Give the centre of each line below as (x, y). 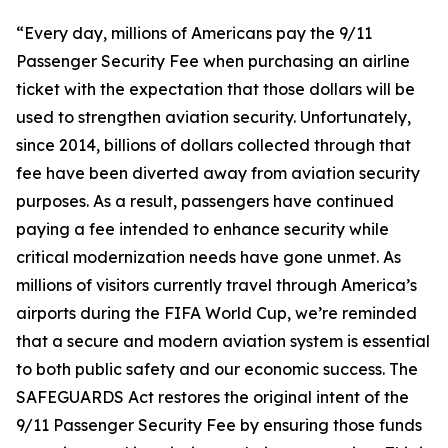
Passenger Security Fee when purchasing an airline (213, 61)
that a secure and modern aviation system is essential (223, 341)
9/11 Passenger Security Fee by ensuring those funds (219, 425)
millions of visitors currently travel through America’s (216, 285)
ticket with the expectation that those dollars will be (215, 89)
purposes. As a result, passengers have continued (205, 201)
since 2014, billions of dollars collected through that (213, 145)
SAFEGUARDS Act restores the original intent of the (212, 397)
